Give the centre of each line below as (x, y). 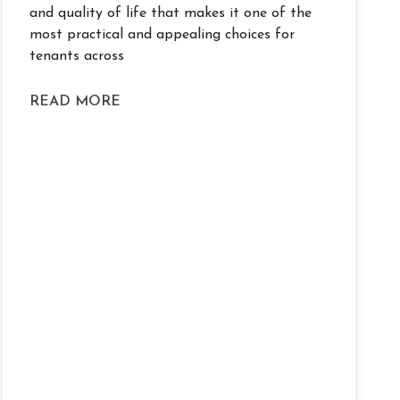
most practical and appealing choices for (162, 35)
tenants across (77, 57)
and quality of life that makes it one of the (171, 14)
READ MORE (75, 102)
